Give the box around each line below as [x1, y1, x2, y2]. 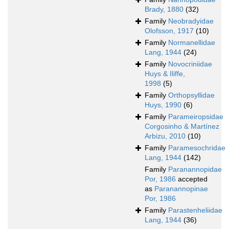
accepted [176, 175, 208, 184]
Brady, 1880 [145, 5, 184, 14]
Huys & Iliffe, [145, 70, 185, 78]
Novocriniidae [168, 60, 212, 68]
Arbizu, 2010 [145, 132, 186, 141]
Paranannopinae [154, 185, 208, 193]
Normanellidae [168, 38, 215, 47]
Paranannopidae [168, 165, 222, 174]
